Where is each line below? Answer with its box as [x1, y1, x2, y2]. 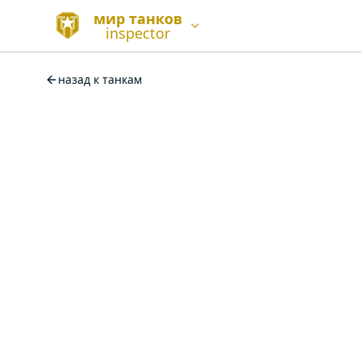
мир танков [93, 9, 182, 28]
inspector [106, 23, 170, 43]
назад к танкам [58, 72, 142, 87]
